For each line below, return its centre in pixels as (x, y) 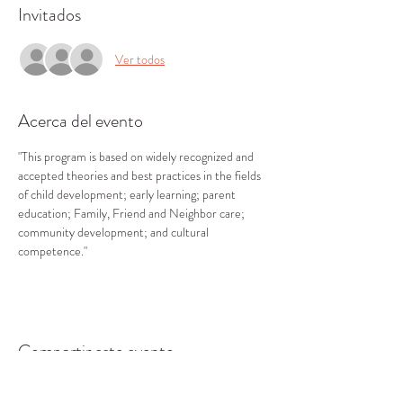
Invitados (49, 15)
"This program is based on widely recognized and (137, 157)
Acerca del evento (81, 121)
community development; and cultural (115, 232)
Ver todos (140, 59)
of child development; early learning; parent (128, 194)
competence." (53, 251)
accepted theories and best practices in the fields (141, 175)
